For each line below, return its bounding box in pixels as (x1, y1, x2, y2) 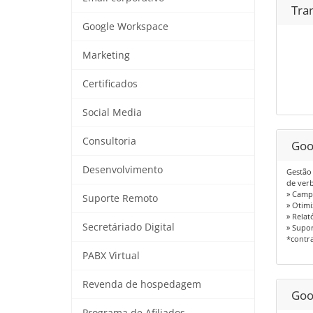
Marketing (82, 48, 130, 61)
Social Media (82, 105, 142, 119)
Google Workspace (82, 20, 168, 33)
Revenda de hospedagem (82, 277, 201, 291)
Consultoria (82, 134, 136, 147)
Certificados (82, 77, 138, 90)
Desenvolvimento (82, 163, 163, 176)
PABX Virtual (82, 249, 140, 262)
